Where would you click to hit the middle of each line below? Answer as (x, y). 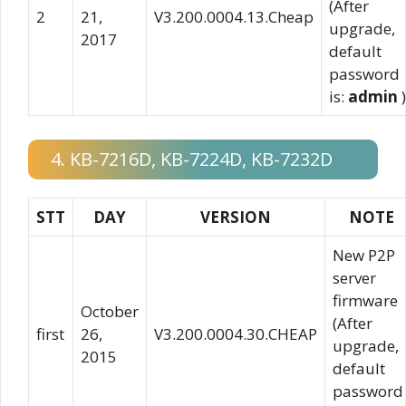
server (354, 277)
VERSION (236, 217)
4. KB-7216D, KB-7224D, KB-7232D (192, 159)
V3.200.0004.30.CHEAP (236, 333)
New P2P (364, 255)
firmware (365, 300)
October (110, 311)
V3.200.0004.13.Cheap (234, 17)
